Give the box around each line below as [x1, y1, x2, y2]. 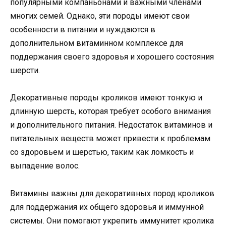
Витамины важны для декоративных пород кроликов [10, 188, 214, 198]
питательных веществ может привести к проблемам [10, 134, 210, 144]
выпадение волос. [10, 161, 80, 171]
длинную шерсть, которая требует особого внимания [10, 106, 211, 117]
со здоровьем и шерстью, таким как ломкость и [10, 147, 194, 157]
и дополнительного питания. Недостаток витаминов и [10, 120, 212, 130]
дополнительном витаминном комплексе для [10, 38, 183, 48]
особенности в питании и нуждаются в [10, 25, 155, 35]
